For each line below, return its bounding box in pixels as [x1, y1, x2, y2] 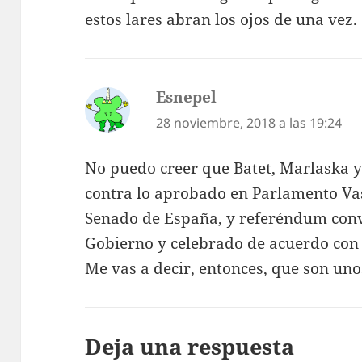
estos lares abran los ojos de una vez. [85, 8, 358, 30]
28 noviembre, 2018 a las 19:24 [156, 113, 343, 132]
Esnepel [156, 86, 217, 107]
